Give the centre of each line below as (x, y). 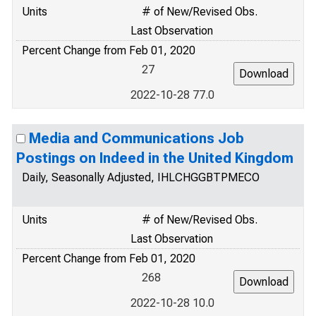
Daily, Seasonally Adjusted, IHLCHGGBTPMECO (141, 177)
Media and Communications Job (136, 138)
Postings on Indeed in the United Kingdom (155, 158)
